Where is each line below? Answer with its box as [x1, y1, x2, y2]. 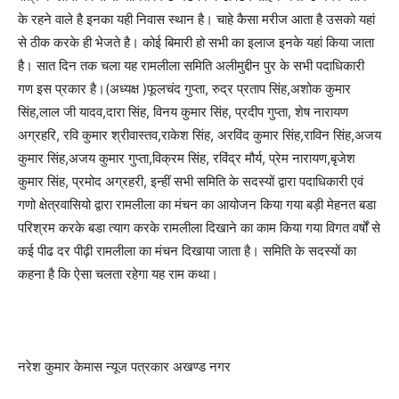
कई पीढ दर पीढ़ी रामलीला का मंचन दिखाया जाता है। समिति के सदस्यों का [18, 242, 356, 259]
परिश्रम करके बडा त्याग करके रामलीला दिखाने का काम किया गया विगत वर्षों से [18, 219, 380, 236]
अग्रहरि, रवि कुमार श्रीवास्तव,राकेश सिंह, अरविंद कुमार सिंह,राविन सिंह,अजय [18, 126, 381, 143]
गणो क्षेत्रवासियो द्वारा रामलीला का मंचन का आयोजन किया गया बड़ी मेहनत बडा [18, 196, 376, 213]
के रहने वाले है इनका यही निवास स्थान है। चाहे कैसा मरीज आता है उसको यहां [18, 11, 375, 28]
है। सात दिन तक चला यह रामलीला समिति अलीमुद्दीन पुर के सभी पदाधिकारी [18, 57, 364, 74]
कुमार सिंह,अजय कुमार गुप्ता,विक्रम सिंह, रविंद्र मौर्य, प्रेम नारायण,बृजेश [18, 150, 355, 167]
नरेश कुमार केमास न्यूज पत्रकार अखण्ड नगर [18, 358, 231, 375]
